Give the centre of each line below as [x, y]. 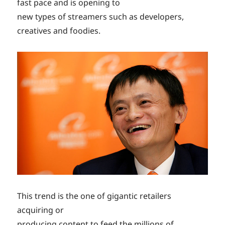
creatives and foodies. [59, 31]
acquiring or [41, 210]
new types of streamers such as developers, [101, 17]
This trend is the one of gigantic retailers [94, 196]
